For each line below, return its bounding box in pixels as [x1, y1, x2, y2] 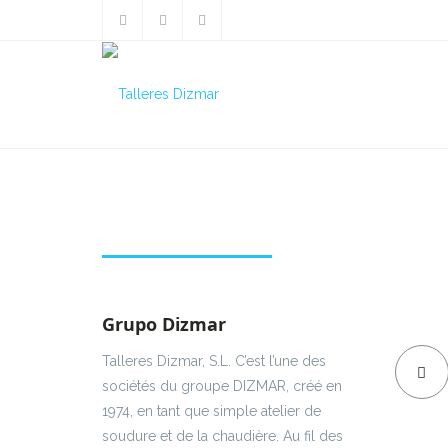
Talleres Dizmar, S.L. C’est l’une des [102, 352, 326, 369]
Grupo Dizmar [102, 311, 226, 336]
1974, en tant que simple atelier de [102, 402, 321, 419]
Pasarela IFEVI [102, 184, 272, 218]
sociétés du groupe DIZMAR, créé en [102, 377, 342, 394]
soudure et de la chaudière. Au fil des [102, 427, 343, 444]
